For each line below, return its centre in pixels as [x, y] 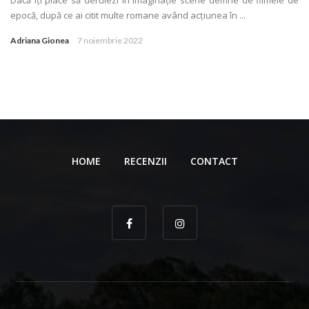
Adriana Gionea [40, 40]
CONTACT [214, 161]
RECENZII [145, 161]
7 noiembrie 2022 [110, 40]
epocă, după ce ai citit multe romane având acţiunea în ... [128, 15]
